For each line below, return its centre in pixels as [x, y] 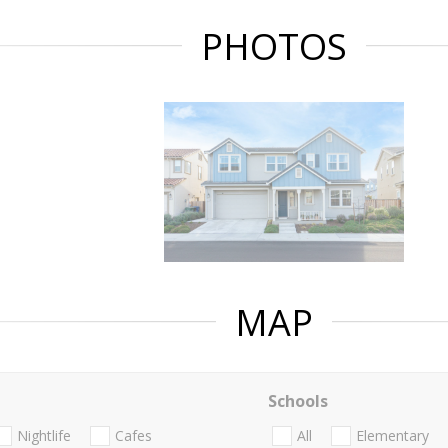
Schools [297, 401]
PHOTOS [274, 46]
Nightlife [44, 436]
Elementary [392, 436]
